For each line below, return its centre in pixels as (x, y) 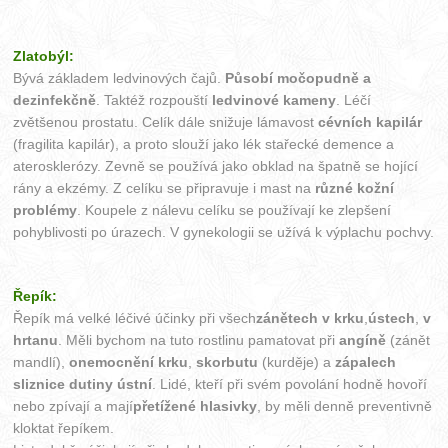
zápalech (366, 362)
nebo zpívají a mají (73, 406)
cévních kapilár (370, 122)
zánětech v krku (310, 318)
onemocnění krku (129, 362)
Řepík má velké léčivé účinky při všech (135, 318)
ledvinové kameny (274, 100)
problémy (45, 210)
